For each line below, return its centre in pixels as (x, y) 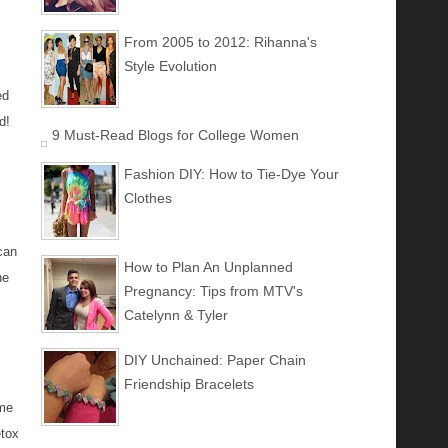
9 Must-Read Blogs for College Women (175, 135)
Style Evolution (170, 66)
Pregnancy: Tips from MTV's (213, 291)
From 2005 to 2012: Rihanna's (220, 42)
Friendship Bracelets (189, 384)
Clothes (148, 198)
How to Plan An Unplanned (208, 267)
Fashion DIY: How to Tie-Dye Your (231, 174)
